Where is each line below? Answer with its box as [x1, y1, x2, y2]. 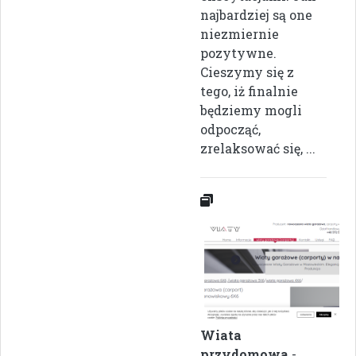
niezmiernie [200, 25, 279, 42]
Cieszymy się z [200, 64, 294, 80]
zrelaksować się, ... [200, 140, 315, 157]
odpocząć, [200, 121, 261, 137]
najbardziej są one [200, 6, 312, 23]
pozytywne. [200, 44, 277, 61]
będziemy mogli [200, 102, 302, 118]
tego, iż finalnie [200, 83, 298, 99]
